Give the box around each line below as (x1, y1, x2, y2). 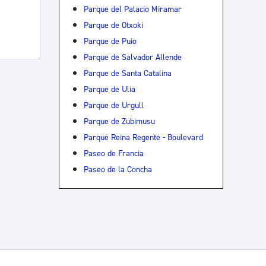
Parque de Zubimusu (83, 116, 155, 126)
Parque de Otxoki (83, 20, 143, 30)
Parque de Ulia (83, 84, 135, 94)
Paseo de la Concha (83, 164, 152, 175)
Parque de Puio (83, 36, 137, 46)
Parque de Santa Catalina (83, 68, 172, 78)
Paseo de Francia (83, 148, 144, 159)
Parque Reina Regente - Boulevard (83, 132, 203, 142)
